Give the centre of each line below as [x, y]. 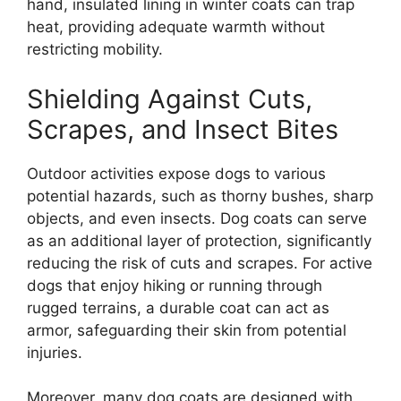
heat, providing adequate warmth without [176, 27]
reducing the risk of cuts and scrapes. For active [200, 263]
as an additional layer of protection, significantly [199, 240]
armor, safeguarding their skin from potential [187, 330]
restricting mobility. [95, 50]
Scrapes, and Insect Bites [183, 129]
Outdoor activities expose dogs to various [176, 173]
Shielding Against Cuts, [170, 98]
